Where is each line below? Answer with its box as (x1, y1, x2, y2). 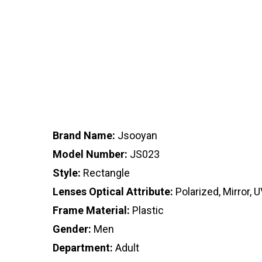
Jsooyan (115, 129, 157, 142)
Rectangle (81, 167, 130, 180)
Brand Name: (53, 129, 115, 142)
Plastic (130, 204, 164, 217)
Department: (53, 242, 113, 254)
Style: (53, 167, 81, 180)
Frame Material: (53, 204, 130, 217)
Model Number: (53, 148, 127, 161)
